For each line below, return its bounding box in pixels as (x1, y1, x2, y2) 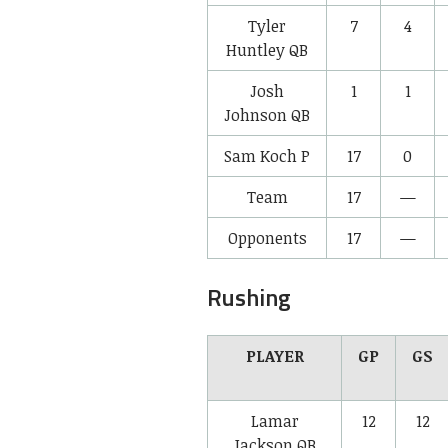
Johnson (224, 103, 287, 126)
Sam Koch (224, 144, 297, 167)
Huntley (226, 38, 285, 61)
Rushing (207, 278, 291, 315)
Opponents (227, 226, 307, 249)
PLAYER (245, 344, 304, 367)
